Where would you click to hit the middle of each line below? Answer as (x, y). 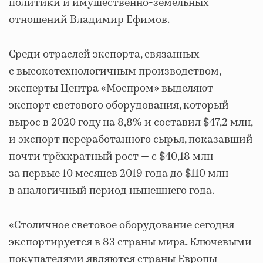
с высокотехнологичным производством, (115, 72)
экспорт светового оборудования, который (119, 106)
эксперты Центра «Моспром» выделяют (111, 89)
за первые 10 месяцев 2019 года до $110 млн (119, 174)
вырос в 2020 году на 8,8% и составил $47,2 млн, (131, 123)
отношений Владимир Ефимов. (89, 20)
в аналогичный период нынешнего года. (112, 191)
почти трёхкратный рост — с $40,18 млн (111, 157)
